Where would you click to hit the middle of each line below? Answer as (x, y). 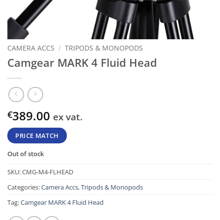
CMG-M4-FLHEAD (48, 172)
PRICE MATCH (37, 136)
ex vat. (68, 117)
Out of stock (26, 154)
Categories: (24, 187)
